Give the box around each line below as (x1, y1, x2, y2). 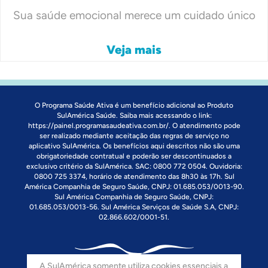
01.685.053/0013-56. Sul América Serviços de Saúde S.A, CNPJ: (29, 202, 239, 211)
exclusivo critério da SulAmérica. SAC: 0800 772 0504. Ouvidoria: (26, 162, 242, 170)
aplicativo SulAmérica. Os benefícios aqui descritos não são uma (28, 141, 240, 150)
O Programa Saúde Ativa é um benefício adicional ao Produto (35, 100, 233, 109)
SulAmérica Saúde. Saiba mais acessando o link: (56, 111, 212, 120)
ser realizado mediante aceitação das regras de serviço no (39, 131, 229, 140)
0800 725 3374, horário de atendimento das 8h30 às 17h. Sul (33, 172, 234, 181)
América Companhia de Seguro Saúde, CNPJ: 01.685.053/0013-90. (24, 182, 244, 191)
